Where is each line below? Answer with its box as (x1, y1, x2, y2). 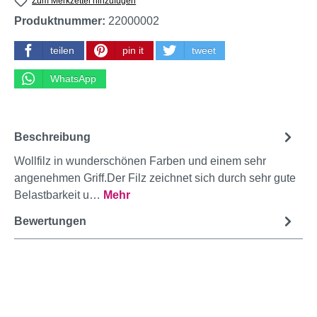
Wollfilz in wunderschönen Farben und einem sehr (14, 155, 266, 168)
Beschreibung (14, 130, 91, 143)
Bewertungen (14, 214, 86, 227)
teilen (50, 45, 74, 56)
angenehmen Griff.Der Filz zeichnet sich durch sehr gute (14, 172, 296, 185)
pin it (122, 45, 144, 56)
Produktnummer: (14, 15, 108, 28)
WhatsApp (50, 73, 96, 84)
